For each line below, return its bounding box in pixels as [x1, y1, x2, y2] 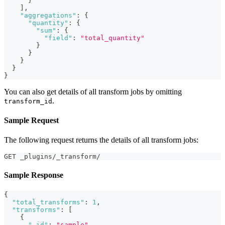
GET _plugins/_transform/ [4, 153, 100, 161]
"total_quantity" [80, 34, 145, 42]
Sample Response [4, 171, 63, 180]
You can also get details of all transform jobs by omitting [4, 87, 182, 96]
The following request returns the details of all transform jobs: [4, 136, 198, 145]
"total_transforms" [12, 198, 84, 206]
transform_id [4, 97, 52, 105]
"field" [44, 34, 72, 42]
